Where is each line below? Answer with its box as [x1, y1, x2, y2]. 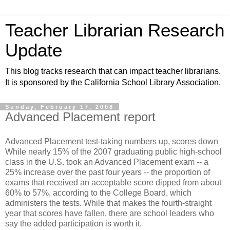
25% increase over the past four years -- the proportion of [5, 167, 210, 177]
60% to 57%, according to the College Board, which [5, 188, 191, 197]
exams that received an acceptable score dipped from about [5, 178, 221, 187]
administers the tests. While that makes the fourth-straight [5, 198, 212, 207]
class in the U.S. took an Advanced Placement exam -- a [5, 157, 208, 166]
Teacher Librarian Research [5, 21, 224, 40]
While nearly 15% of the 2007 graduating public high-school [5, 147, 222, 156]
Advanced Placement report [5, 110, 156, 124]
